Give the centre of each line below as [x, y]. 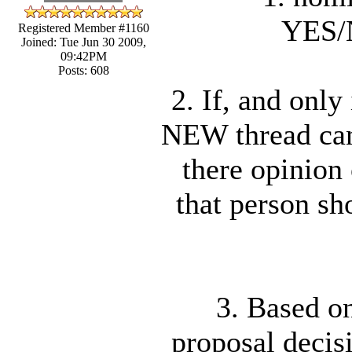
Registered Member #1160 [83, 27]
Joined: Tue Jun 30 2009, [83, 42]
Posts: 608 [83, 70]
